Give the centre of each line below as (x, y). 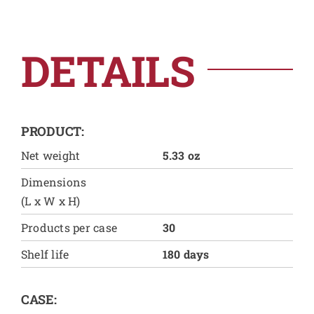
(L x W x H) (50, 201)
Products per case (69, 228)
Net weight (50, 156)
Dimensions (54, 182)
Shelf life (45, 254)
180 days (186, 254)
